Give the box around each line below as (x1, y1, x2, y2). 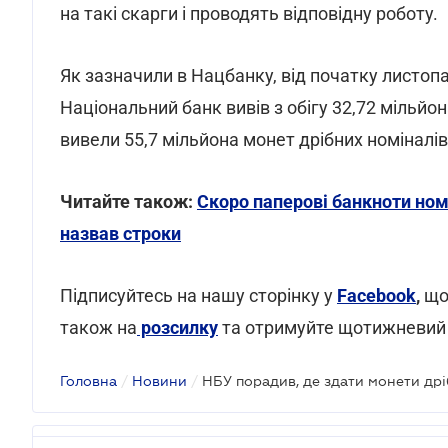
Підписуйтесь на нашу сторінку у (60, 285, 337, 306)
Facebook (337, 285, 416, 306)
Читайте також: (60, 191, 197, 212)
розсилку (137, 317, 218, 338)
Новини (132, 373, 187, 389)
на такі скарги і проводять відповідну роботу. (60, 3, 438, 24)
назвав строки (60, 223, 181, 244)
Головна (60, 373, 117, 389)
